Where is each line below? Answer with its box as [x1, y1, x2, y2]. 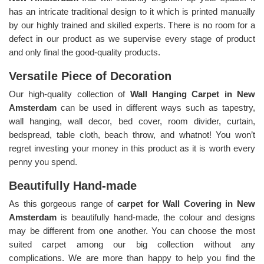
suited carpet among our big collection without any [9, 239, 255, 249]
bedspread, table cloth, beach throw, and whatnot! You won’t [9, 129, 255, 140]
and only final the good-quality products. [9, 47, 163, 57]
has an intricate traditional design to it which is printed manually [9, 6, 255, 16]
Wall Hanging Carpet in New [130, 88, 255, 99]
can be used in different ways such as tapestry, [61, 102, 255, 113]
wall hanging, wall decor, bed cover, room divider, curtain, [9, 115, 255, 126]
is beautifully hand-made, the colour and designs [60, 212, 256, 222]
